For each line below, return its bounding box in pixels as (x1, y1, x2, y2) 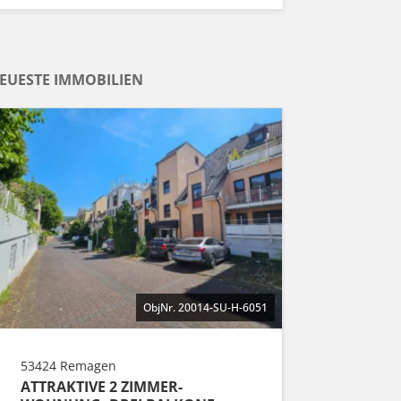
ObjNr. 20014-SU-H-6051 (143, 299, 268, 315)
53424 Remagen (21, 356, 116, 374)
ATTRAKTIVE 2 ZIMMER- (21, 376, 183, 397)
